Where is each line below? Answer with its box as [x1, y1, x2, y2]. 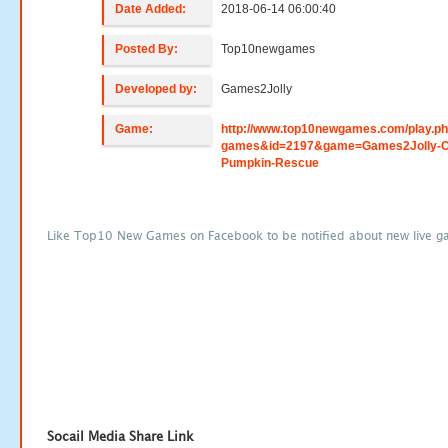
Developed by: [115, 82, 198, 96]
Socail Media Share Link [47, 428, 194, 444]
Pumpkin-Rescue [221, 156, 320, 170]
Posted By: [115, 42, 179, 56]
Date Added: [115, 2, 187, 16]
